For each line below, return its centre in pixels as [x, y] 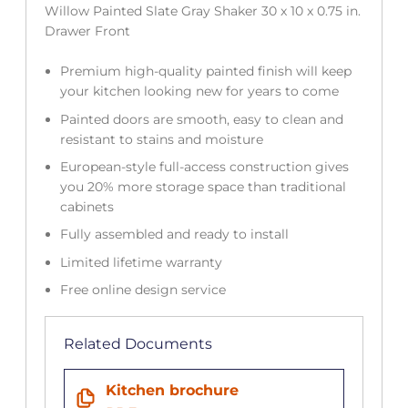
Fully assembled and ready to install [176, 235]
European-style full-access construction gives [204, 167]
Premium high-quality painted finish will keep [205, 71]
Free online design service [146, 290]
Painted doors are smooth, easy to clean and [201, 119]
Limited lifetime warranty [144, 262]
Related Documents [138, 344]
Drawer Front [87, 31]
